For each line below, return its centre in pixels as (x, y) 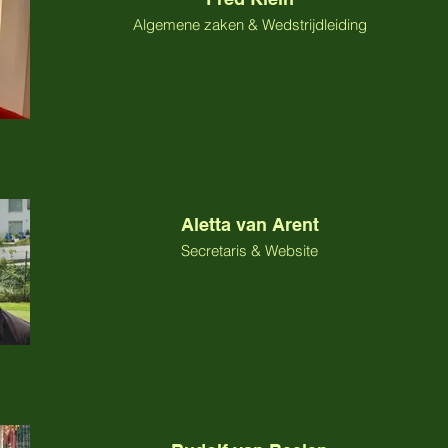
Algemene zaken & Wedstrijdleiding (249, 24)
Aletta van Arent (249, 224)
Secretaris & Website (249, 250)
